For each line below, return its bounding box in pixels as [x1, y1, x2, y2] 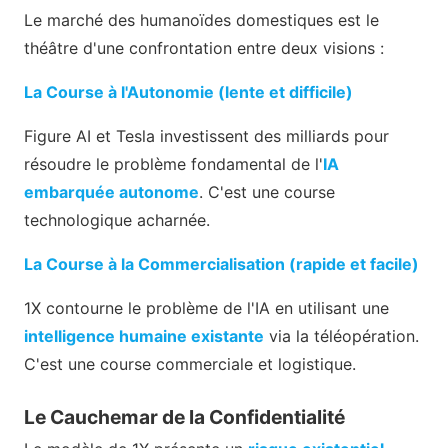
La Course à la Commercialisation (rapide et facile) [24, 253, 419, 274]
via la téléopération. [264, 325, 419, 346]
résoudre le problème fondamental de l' [24, 153, 323, 174]
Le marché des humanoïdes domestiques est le [24, 9, 379, 30]
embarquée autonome [24, 181, 199, 202]
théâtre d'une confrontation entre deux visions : [24, 37, 384, 58]
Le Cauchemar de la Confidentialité [24, 404, 345, 429]
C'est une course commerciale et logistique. [24, 353, 356, 374]
